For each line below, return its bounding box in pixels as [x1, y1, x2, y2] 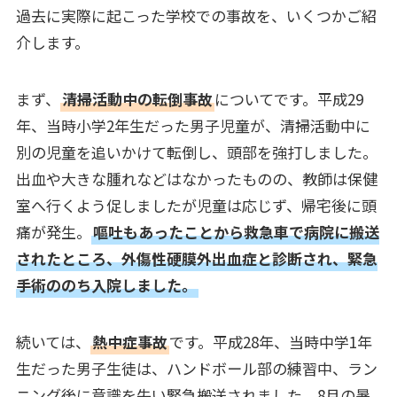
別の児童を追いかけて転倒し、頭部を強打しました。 [15, 140, 378, 163]
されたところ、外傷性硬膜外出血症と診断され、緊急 [15, 246, 378, 269]
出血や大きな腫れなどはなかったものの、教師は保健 [15, 167, 378, 190]
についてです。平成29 [214, 87, 363, 110]
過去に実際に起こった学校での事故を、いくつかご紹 [15, 4, 377, 27]
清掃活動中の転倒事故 [61, 87, 213, 110]
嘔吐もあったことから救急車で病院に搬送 [92, 220, 379, 243]
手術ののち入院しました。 [15, 273, 197, 296]
